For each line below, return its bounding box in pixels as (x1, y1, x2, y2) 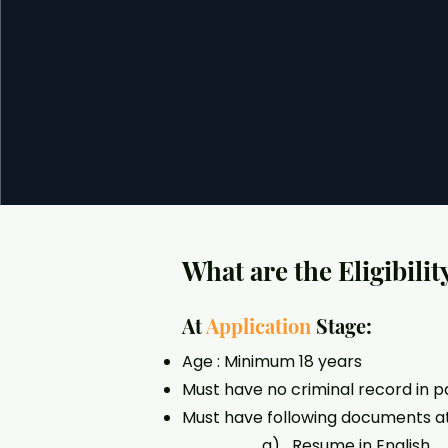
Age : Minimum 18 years (182, 350, 362, 373)
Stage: (311, 312, 372, 339)
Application (206, 312, 311, 339)
